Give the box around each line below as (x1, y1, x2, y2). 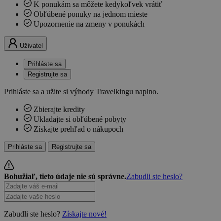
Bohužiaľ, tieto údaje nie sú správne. (4, 172, 126, 181)
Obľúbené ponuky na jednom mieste (34, 10, 147, 19)
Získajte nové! (62, 210, 107, 219)
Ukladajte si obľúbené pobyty (34, 115, 126, 124)
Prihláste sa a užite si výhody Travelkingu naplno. (4, 87, 158, 96)
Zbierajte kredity (34, 105, 85, 114)
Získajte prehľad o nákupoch (34, 125, 123, 134)
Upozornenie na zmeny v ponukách (34, 20, 145, 29)
